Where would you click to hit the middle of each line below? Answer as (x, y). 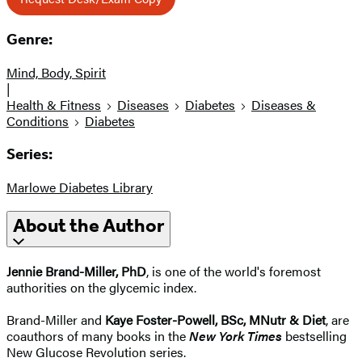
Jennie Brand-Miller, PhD (76, 271)
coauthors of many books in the (98, 336)
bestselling (314, 336)
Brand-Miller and (56, 320)
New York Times (236, 336)
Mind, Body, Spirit (56, 73)
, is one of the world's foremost (234, 271)
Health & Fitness (54, 105)
